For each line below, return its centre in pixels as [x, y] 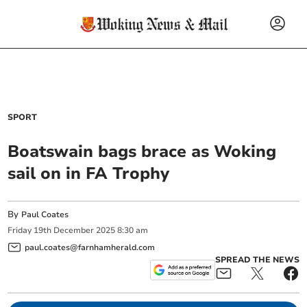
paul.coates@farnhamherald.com [90, 247]
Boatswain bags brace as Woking [142, 151]
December [74, 231]
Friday [20, 231]
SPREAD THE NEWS [257, 259]
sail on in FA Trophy [89, 173]
